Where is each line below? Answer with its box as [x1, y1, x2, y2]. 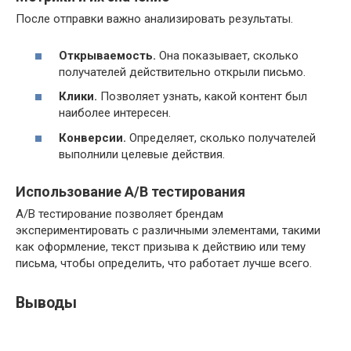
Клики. [59, 89, 97, 104]
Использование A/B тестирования [16, 183, 245, 200]
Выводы [16, 294, 77, 313]
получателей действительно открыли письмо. [59, 64, 306, 79]
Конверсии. [59, 130, 126, 145]
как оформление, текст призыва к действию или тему [16, 239, 306, 254]
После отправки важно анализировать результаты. [16, 12, 293, 27]
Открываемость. [59, 48, 156, 63]
